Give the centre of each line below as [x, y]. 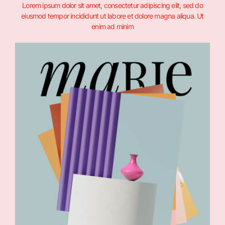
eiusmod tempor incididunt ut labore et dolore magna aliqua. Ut [113, 16]
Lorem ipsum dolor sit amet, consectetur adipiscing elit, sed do [113, 6]
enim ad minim [113, 27]
